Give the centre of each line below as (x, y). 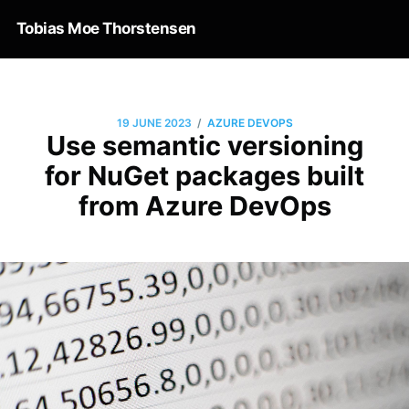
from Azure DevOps (204, 205)
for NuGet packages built (204, 175)
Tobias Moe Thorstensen (106, 28)
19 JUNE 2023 (154, 123)
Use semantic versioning (204, 145)
